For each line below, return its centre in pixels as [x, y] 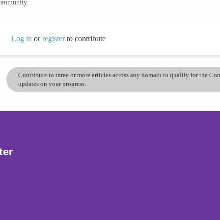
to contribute [86, 38]
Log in [21, 38]
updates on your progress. [52, 83]
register [54, 38]
